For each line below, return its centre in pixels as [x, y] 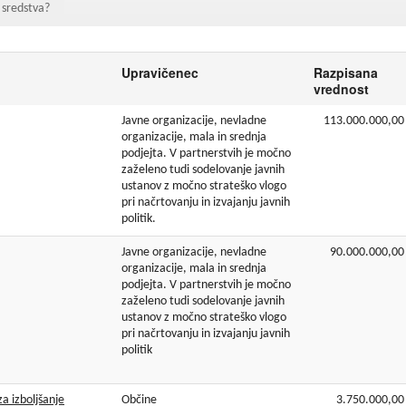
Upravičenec [160, 72]
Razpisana [346, 72]
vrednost [342, 88]
